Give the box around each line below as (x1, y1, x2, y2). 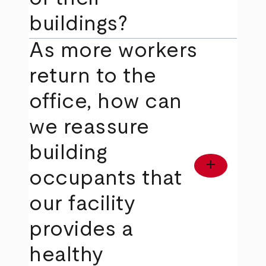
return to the (29, 65, 157, 87)
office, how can (29, 91, 182, 113)
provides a (29, 218, 134, 240)
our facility (29, 193, 136, 215)
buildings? (29, 13, 128, 35)
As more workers (29, 40, 198, 62)
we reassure (29, 116, 150, 138)
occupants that (29, 167, 182, 189)
